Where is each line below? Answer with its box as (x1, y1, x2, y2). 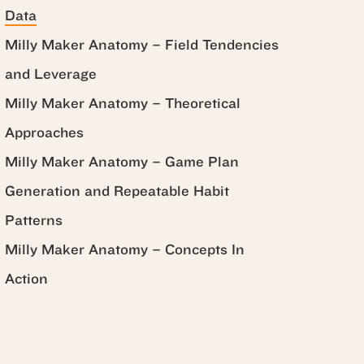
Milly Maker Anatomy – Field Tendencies (5, 37, 279, 54)
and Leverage (5, 66, 97, 83)
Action (5, 271, 48, 288)
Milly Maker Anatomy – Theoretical (5, 95, 240, 112)
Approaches (5, 124, 84, 141)
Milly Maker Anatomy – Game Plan (5, 154, 239, 171)
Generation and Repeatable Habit (5, 183, 229, 200)
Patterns (5, 212, 63, 229)
